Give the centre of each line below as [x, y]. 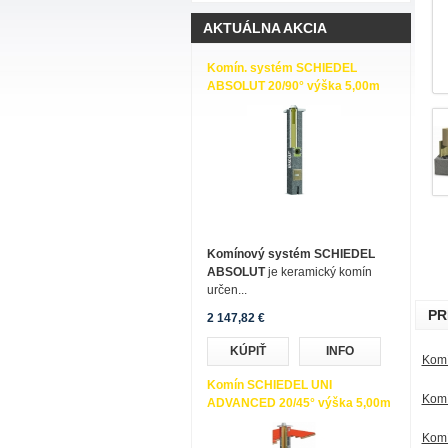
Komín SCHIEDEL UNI [269, 385]
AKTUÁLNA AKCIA [264, 28]
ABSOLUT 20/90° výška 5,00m [293, 86]
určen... [226, 290]
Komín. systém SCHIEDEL [281, 68]
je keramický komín [319, 272]
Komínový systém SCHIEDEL [290, 254]
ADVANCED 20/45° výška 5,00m [298, 403]
